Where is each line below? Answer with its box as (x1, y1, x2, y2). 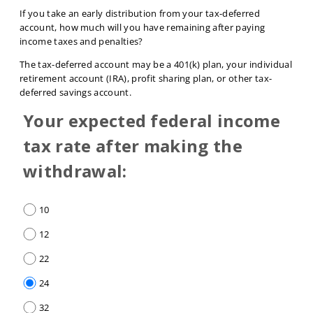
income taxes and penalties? (20, 35, 143, 48)
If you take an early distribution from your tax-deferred (20, 7, 260, 20)
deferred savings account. (20, 86, 132, 99)
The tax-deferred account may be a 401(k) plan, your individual (20, 58, 292, 71)
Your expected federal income (23, 109, 280, 132)
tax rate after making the (23, 134, 242, 157)
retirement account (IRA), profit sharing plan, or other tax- (20, 72, 272, 85)
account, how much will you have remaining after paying (20, 21, 265, 34)
